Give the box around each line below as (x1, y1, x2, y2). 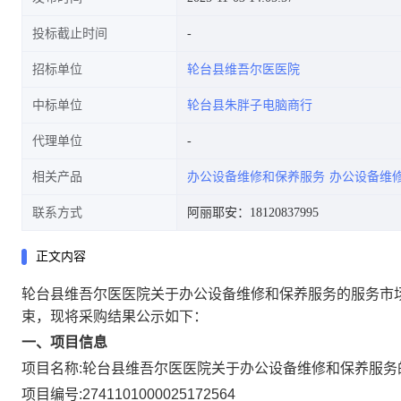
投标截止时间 (32, 27, 107, 40)
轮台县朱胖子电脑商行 (187, 98, 312, 112)
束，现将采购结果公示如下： (21, 309, 208, 324)
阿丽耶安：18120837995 (187, 206, 319, 219)
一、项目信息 (21, 335, 107, 350)
